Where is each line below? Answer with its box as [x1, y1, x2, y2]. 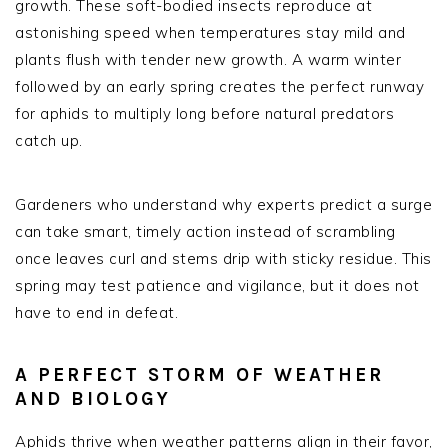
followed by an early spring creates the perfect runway [15, 76, 424, 96]
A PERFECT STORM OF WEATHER [15, 363, 384, 386]
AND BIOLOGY [15, 387, 171, 410]
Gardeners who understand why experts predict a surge [15, 194, 432, 214]
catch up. [15, 130, 83, 150]
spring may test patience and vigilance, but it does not [15, 275, 420, 295]
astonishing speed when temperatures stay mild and [15, 22, 406, 42]
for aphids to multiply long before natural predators [15, 103, 394, 123]
